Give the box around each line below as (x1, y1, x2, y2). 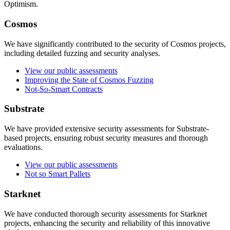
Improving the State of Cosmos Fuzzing (25, 75, 154, 84)
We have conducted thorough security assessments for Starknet (4, 209, 207, 218)
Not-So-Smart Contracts (25, 84, 103, 93)
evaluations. (4, 143, 43, 152)
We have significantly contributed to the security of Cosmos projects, (4, 39, 226, 48)
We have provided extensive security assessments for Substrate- (4, 124, 209, 133)
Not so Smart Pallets (25, 169, 90, 179)
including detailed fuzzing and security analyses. (4, 48, 160, 57)
